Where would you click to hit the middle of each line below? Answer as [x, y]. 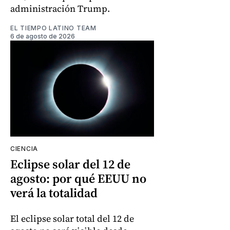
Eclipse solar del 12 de [70, 164]
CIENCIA [24, 148]
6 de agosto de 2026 [43, 36]
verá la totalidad [54, 193]
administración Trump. [60, 9]
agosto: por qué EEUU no [78, 178]
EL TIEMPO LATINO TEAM [53, 28]
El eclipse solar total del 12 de [72, 218]
